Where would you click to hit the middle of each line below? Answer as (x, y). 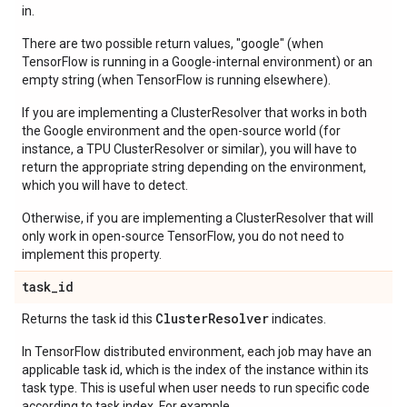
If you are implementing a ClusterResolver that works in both (194, 113)
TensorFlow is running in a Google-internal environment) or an (197, 62)
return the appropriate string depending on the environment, (194, 167)
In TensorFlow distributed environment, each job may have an (197, 352)
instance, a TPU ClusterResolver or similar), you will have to (189, 149)
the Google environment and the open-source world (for (181, 131)
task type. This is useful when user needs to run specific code (196, 388)
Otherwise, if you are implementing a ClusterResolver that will (198, 218)
